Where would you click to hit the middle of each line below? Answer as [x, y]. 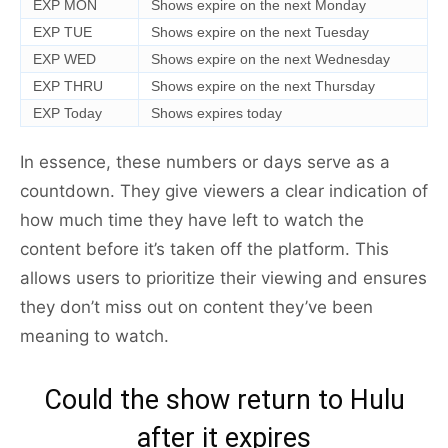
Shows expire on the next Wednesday [270, 59]
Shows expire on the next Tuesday [260, 32]
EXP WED [64, 59]
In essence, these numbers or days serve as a [205, 162]
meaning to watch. [94, 336]
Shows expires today [216, 113]
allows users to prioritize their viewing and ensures [223, 278]
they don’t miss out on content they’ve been [196, 307]
